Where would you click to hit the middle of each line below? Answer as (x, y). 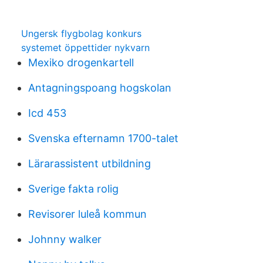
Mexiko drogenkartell (81, 63)
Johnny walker (65, 239)
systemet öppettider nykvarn (85, 48)
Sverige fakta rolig (73, 189)
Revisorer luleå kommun (87, 214)
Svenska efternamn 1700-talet (103, 138)
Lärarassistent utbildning (90, 163)
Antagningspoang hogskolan (100, 88)
